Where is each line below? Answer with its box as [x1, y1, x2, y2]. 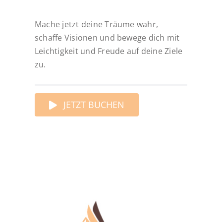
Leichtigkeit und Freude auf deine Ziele [34, 45, 183, 56]
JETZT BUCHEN [63, 99, 124, 111]
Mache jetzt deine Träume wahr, [34, 18, 159, 30]
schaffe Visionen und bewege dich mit [34, 32, 180, 43]
